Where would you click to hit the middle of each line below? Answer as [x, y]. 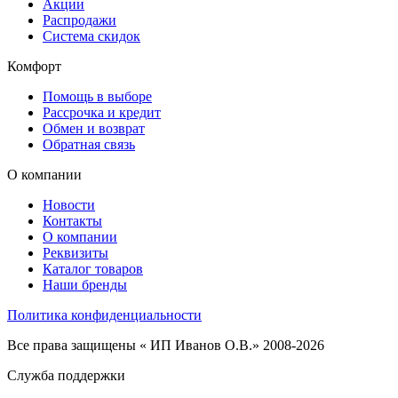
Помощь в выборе [97, 97]
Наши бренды [85, 285]
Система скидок [92, 36]
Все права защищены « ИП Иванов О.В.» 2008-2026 [166, 346]
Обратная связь [89, 145]
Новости [69, 205]
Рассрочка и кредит [102, 113]
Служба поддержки [66, 376]
